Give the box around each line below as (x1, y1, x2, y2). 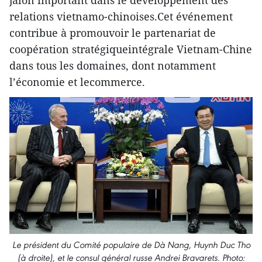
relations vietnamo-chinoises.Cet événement (9, 9, 233, 24)
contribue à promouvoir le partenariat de (9, 26, 216, 40)
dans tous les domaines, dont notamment (9, 58, 216, 73)
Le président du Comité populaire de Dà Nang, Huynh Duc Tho (12, 239, 250, 251)
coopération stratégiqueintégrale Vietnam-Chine (9, 42, 252, 57)
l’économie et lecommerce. (9, 75, 145, 89)
